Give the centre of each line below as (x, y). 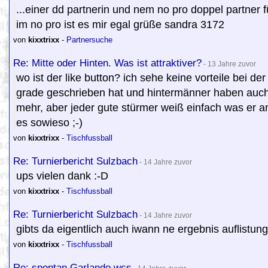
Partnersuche (89, 40)
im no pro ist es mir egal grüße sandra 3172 (120, 25)
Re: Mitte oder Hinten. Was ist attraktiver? (107, 63)
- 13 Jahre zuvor (229, 64)
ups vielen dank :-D (62, 176)
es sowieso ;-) (49, 123)
